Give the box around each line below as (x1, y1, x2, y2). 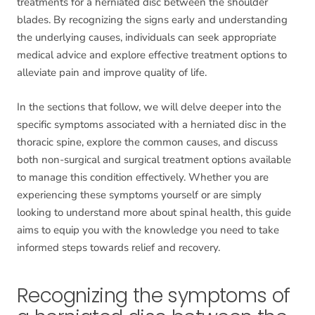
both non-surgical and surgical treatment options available (17, 153, 291, 167)
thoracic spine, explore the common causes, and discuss (17, 135, 278, 150)
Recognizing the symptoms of (17, 282, 290, 310)
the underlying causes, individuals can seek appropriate (17, 30, 276, 45)
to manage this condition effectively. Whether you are (17, 170, 269, 185)
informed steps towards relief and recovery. (17, 240, 220, 255)
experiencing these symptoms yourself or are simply (17, 188, 262, 202)
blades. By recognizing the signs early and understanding (17, 13, 288, 27)
